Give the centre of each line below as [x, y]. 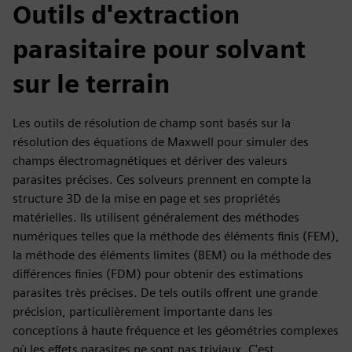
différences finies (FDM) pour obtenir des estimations [158, 274]
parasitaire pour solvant [159, 49]
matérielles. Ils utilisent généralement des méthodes [156, 217]
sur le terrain [91, 84]
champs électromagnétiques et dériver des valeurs [150, 161]
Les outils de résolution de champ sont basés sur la [152, 123]
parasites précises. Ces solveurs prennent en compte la [162, 180]
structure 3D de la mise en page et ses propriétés [147, 198]
